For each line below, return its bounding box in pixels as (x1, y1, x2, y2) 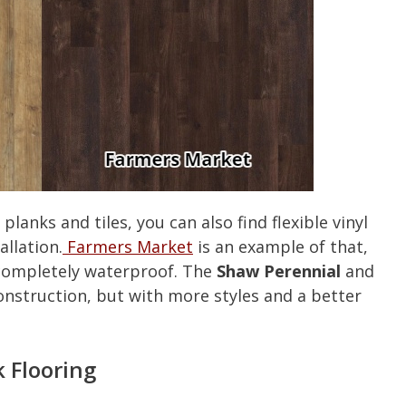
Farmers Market (63, 236, 193, 258)
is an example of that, (193, 236, 368, 258)
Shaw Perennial (217, 260, 345, 283)
